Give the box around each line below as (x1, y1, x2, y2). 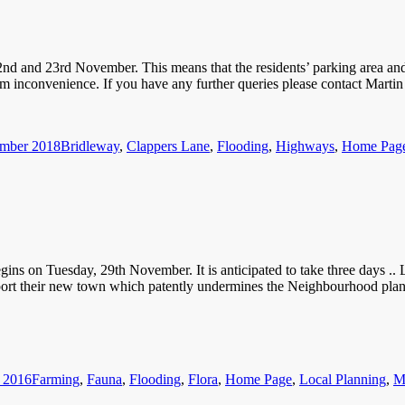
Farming (32, 371, 80, 387)
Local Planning (299, 371, 386, 387)
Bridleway (61, 137, 119, 154)
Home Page (225, 371, 292, 387)
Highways (276, 137, 334, 154)
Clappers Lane (127, 137, 210, 154)
